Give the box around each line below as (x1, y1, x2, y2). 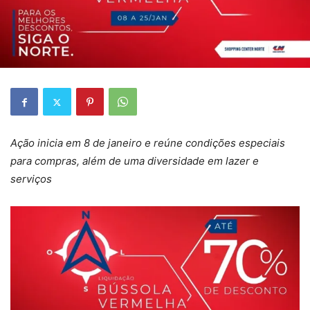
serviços (10, 172, 52, 185)
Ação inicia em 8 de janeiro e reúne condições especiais (10, 136, 285, 149)
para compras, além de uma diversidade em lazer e (10, 154, 259, 167)
